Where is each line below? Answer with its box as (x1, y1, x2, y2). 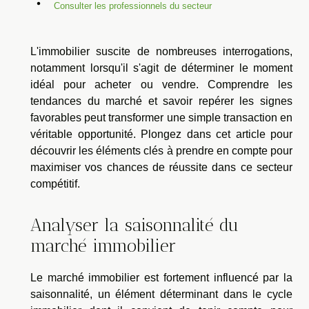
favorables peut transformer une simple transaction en (30, 112, 292, 124)
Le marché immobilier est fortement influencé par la (30, 271, 292, 283)
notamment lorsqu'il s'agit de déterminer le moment (30, 62, 292, 74)
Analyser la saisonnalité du (30, 214, 239, 235)
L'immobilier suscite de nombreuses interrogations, (30, 46, 292, 58)
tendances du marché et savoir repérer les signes (30, 95, 292, 108)
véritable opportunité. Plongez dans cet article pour (30, 128, 292, 141)
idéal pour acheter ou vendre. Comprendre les (30, 79, 292, 91)
